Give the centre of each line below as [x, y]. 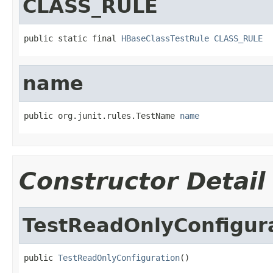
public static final [73, 38]
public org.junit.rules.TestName [102, 115]
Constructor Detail [142, 181]
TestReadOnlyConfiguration [119, 257]
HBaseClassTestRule [165, 38]
